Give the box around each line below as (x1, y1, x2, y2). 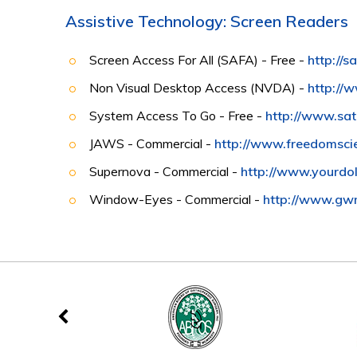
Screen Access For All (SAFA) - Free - (89, 52, 308, 68)
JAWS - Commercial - (89, 135, 214, 151)
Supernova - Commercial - (89, 163, 241, 179)
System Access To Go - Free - (89, 108, 265, 124)
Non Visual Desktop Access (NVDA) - (89, 80, 308, 96)
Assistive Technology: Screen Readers (65, 11, 348, 31)
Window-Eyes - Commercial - (89, 191, 263, 207)
